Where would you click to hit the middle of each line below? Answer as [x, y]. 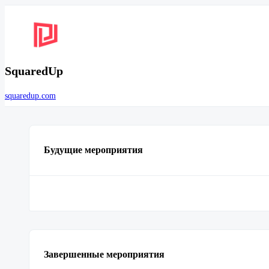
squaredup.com [30, 95]
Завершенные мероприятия [104, 254]
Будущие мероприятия [93, 150]
